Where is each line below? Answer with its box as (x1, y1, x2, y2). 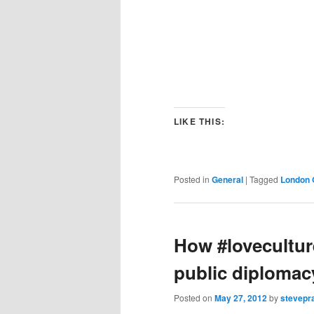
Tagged (250, 173, 278, 186)
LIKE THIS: (174, 115, 225, 128)
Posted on (174, 291, 214, 303)
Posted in (174, 173, 210, 186)
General (212, 173, 243, 186)
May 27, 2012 (214, 291, 267, 304)
